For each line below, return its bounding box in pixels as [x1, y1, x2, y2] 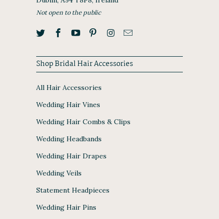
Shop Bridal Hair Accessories [36, 58, 133, 70]
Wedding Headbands [36, 134, 102, 143]
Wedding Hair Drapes [36, 151, 107, 160]
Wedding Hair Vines [36, 100, 100, 109]
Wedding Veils [36, 168, 82, 177]
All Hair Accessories [36, 83, 102, 92]
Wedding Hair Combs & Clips [36, 117, 131, 126]
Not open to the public [36, 8, 101, 16]
